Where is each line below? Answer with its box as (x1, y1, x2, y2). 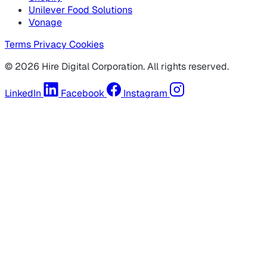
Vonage (29, 16, 62, 29)
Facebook (61, 87, 104, 100)
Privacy (33, 38, 69, 51)
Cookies (69, 38, 104, 51)
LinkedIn (5, 87, 41, 100)
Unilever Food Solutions (29, 4, 132, 17)
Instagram (123, 87, 167, 100)
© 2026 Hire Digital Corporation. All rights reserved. (5, 60, 229, 73)
